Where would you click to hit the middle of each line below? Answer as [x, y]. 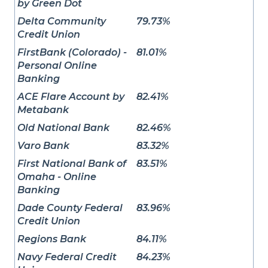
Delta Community [62, 22]
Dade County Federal [70, 208]
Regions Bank [52, 239]
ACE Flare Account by [71, 97]
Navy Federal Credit [67, 257]
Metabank [43, 110]
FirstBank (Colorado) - [72, 53]
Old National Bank [63, 128]
